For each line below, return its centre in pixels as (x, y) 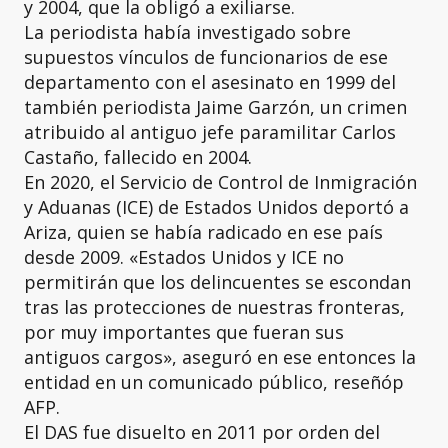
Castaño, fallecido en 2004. (138, 156)
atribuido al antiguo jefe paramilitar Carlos (210, 131)
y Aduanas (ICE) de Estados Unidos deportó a (216, 206)
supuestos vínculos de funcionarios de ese (206, 56)
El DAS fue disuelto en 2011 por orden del (202, 431)
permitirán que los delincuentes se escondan (217, 281)
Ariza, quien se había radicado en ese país (203, 231)
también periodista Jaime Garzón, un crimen (215, 106)
